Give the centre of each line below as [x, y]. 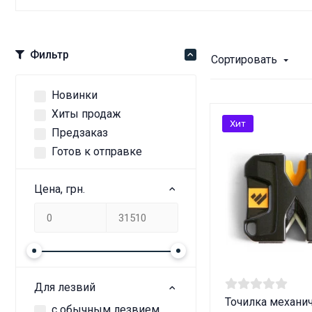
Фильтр [50, 54]
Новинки [75, 95]
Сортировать [244, 60]
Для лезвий [64, 288]
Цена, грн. [59, 189]
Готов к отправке [97, 152]
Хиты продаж [86, 114]
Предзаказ [80, 132]
